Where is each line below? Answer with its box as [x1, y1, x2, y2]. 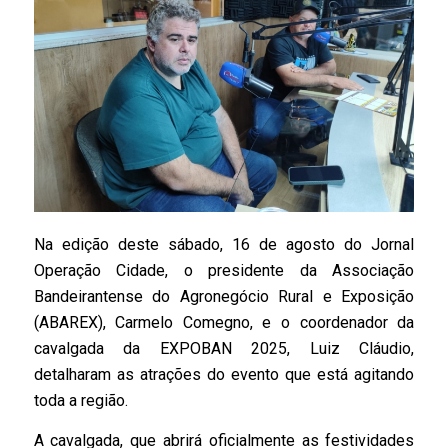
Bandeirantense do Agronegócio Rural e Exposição [33, 287, 415, 307]
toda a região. [33, 391, 128, 411]
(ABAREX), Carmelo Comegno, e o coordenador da [33, 313, 415, 333]
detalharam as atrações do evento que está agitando [33, 365, 415, 385]
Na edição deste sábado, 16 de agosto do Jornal [33, 235, 415, 255]
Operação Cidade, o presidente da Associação [33, 261, 415, 281]
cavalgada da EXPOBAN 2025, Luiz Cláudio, [33, 339, 415, 359]
